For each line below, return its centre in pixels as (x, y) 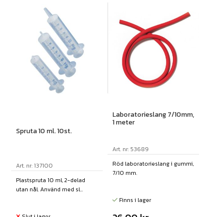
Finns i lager (134, 200)
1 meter (123, 123)
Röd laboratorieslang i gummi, (153, 164)
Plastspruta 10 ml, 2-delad (50, 180)
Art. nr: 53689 (130, 149)
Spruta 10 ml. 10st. (44, 131)
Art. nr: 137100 (34, 166)
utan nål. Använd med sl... (49, 190)
